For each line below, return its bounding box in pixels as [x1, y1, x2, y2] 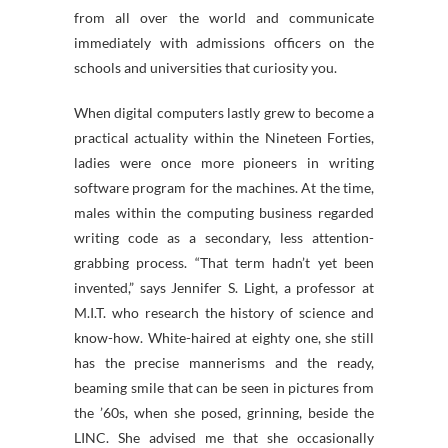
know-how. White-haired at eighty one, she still [74, 329, 374, 346]
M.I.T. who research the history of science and [74, 304, 374, 321]
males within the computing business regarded [74, 204, 374, 221]
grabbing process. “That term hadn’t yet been [74, 254, 374, 271]
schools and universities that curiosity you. [74, 59, 337, 76]
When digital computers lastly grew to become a [74, 104, 374, 121]
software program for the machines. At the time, [74, 179, 374, 196]
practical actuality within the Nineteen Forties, [74, 129, 374, 146]
